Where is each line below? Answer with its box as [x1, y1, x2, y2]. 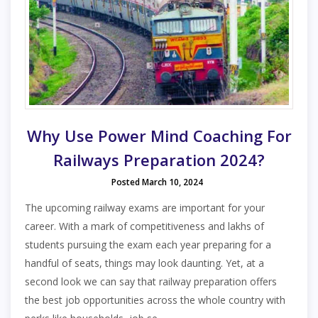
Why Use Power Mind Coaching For [26, 124, 292, 146]
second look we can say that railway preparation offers [25, 274, 277, 288]
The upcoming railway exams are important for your [25, 200, 265, 214]
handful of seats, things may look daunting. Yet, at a [25, 256, 264, 270]
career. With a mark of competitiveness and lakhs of [25, 219, 264, 233]
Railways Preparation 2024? [53, 148, 265, 170]
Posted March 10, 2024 [111, 175, 203, 188]
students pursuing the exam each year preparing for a [25, 237, 271, 251]
